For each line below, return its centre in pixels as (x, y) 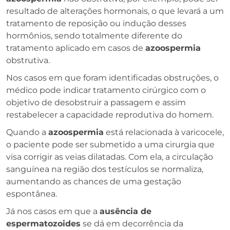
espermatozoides (43, 223)
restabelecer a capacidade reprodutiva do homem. (110, 114)
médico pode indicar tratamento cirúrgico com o (106, 90)
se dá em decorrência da (132, 223)
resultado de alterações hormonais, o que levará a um (115, 11)
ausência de (126, 211)
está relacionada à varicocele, (164, 132)
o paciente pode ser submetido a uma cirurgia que (110, 144)
